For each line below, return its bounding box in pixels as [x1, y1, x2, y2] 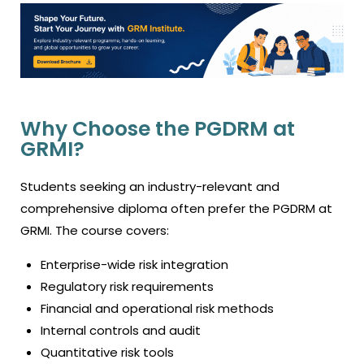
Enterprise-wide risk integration [41, 255, 228, 273]
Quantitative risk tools [41, 343, 174, 361]
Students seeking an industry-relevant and [20, 177, 279, 195]
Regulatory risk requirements [41, 277, 214, 295]
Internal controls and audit [41, 321, 201, 339]
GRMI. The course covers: [20, 221, 169, 239]
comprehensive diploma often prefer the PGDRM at [20, 199, 332, 217]
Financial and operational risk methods [41, 299, 274, 317]
